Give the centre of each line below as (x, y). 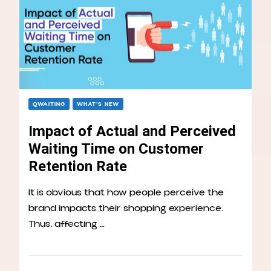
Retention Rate (78, 167)
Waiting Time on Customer (116, 149)
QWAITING (49, 104)
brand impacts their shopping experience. (126, 208)
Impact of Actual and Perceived (132, 132)
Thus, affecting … (67, 224)
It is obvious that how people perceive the (126, 193)
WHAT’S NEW (98, 104)
